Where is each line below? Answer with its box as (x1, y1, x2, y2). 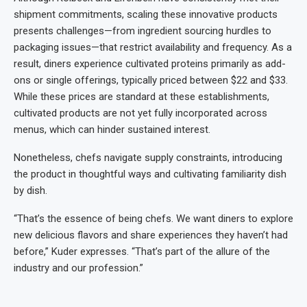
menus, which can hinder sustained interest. (14, 123, 210, 136)
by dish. (14, 184, 47, 197)
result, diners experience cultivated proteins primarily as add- (14, 58, 286, 71)
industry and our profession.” (14, 262, 143, 275)
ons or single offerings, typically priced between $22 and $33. (14, 74, 288, 87)
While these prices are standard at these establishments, (14, 90, 269, 103)
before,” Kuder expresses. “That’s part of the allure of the (14, 245, 270, 258)
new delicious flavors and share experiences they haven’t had (14, 229, 288, 242)
